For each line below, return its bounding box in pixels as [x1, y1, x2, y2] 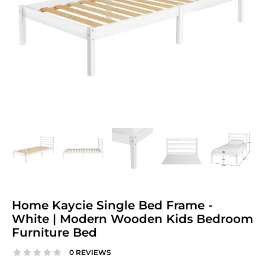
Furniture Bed [12, 225, 97, 240]
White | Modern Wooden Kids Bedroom [12, 211, 253, 226]
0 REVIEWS [69, 247, 111, 257]
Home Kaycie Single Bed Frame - [12, 198, 213, 212]
